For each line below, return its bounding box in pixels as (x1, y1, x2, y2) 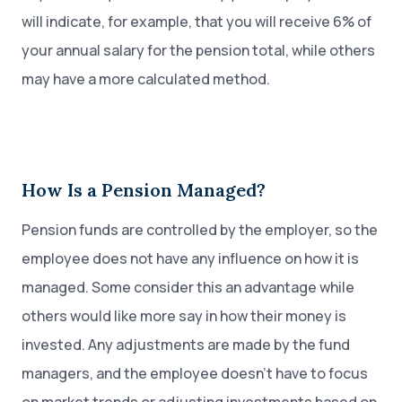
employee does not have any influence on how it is (22, 249, 359, 268)
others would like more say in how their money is (22, 306, 346, 326)
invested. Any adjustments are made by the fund (22, 335, 350, 354)
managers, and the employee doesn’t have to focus (22, 363, 368, 383)
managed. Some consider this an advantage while (22, 277, 354, 297)
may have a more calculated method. (22, 69, 270, 89)
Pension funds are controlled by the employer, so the (22, 220, 378, 240)
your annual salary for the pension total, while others (22, 40, 375, 60)
